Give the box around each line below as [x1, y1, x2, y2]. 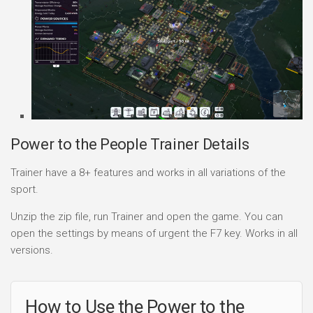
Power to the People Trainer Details [10, 135, 249, 153]
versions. [10, 243, 53, 256]
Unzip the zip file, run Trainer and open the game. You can [10, 210, 283, 223]
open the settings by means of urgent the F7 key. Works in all [10, 226, 298, 240]
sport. [10, 182, 38, 196]
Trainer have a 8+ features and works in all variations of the [10, 166, 286, 179]
